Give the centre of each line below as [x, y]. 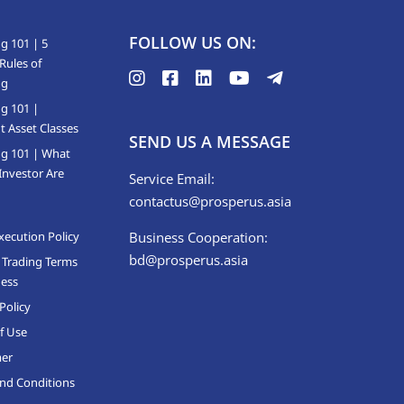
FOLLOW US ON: [193, 42]
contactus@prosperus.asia [211, 201]
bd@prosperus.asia [189, 259]
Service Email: [172, 178]
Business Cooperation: [199, 237]
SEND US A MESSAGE [210, 141]
